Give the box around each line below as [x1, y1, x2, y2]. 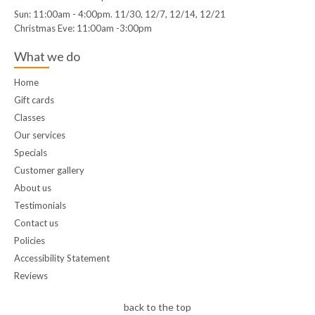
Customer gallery [14, 165, 84, 176]
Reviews [14, 270, 48, 282]
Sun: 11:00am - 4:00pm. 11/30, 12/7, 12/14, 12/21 [14, 8, 226, 20]
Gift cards [14, 94, 54, 106]
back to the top [124, 301, 191, 314]
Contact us [14, 217, 58, 229]
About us [14, 182, 51, 194]
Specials [14, 147, 47, 159]
